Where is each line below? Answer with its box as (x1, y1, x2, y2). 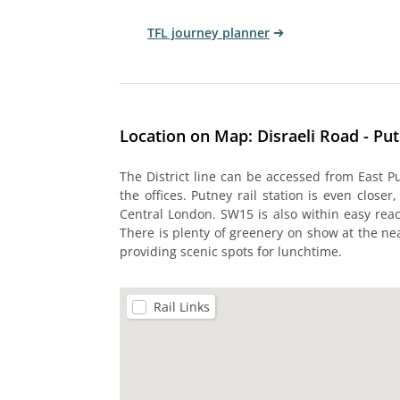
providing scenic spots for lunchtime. (120, 242, 342, 260)
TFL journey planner (147, 23, 270, 41)
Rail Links (154, 297, 210, 315)
